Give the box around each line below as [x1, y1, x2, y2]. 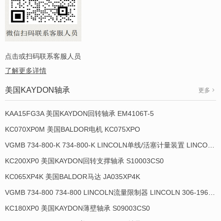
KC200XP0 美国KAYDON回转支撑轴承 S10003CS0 [5, 157, 164, 165]
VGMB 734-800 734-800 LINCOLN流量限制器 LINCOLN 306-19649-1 [208, 188, 215, 197]
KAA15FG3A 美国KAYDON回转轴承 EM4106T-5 [5, 110, 154, 118]
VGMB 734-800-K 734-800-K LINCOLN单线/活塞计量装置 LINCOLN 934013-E [208, 141, 215, 149]
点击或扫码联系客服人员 [5, 52, 81, 61]
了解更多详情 [5, 67, 46, 75]
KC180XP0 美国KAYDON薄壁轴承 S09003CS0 [5, 204, 150, 213]
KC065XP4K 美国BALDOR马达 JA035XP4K [5, 173, 140, 181]
